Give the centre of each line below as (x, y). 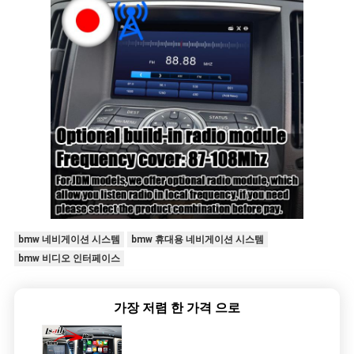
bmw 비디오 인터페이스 (69, 259)
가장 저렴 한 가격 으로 (177, 308)
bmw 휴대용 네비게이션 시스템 (197, 240)
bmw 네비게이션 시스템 (69, 240)
